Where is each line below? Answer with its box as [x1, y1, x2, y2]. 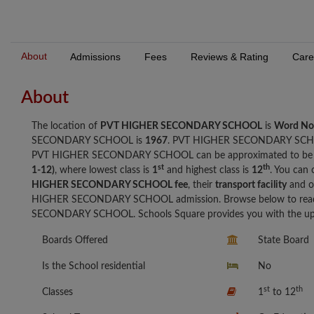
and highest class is [164, 165, 252, 176]
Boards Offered [42, 235, 108, 246]
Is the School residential [42, 261, 145, 272]
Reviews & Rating [191, 51, 268, 63]
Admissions [70, 51, 121, 63]
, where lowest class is [55, 165, 152, 176]
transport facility [215, 180, 287, 191]
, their [188, 180, 215, 191]
